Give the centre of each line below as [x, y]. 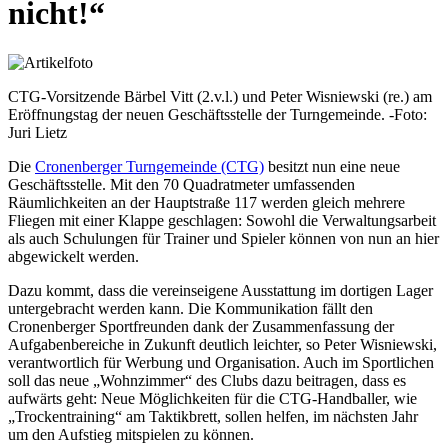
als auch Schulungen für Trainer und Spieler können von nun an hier [223, 238]
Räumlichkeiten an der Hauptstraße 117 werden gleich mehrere [206, 202]
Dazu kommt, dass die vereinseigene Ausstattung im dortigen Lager [220, 290]
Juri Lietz [37, 132]
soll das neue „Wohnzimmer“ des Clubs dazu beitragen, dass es [207, 380]
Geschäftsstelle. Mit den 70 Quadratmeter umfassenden [181, 184]
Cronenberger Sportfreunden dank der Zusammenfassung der [201, 326]
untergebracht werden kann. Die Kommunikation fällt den [190, 308]
